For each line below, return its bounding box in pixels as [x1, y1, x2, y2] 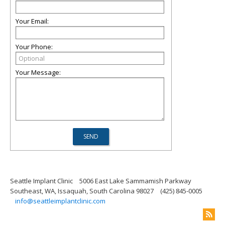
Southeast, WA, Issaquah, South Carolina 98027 [10, 186, 154, 195]
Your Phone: [16, 42, 53, 51]
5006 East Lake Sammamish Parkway [79, 176, 191, 185]
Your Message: [16, 68, 61, 77]
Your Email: [16, 17, 49, 26]
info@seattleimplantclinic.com [15, 196, 105, 205]
